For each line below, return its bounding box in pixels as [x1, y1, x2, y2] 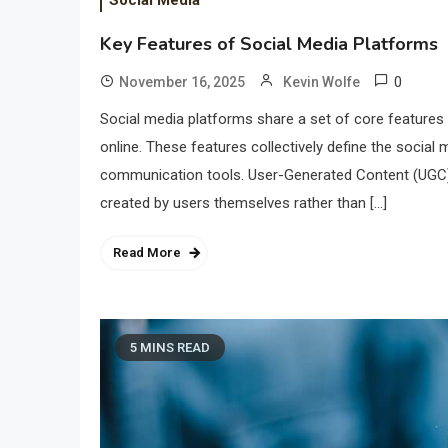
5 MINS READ [130, 340, 210, 356]
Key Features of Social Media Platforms [100, 32, 438, 57]
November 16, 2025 [119, 74, 245, 91]
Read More [113, 245, 181, 261]
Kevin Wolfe [283, 74, 360, 91]
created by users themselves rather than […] [100, 194, 387, 213]
